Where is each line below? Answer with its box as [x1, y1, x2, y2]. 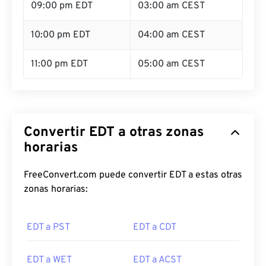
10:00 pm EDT [31, 29, 90, 41]
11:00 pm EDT [31, 58, 88, 70]
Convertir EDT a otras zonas [24, 124, 204, 141]
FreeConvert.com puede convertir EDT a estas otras [24, 169, 242, 181]
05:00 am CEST [138, 58, 205, 70]
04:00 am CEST [138, 29, 205, 41]
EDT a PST [27, 221, 70, 233]
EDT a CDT [133, 221, 176, 233]
